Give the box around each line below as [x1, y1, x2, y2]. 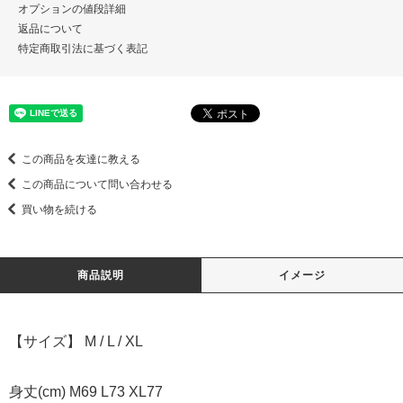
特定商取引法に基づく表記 [18, 41, 148, 55]
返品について [18, 22, 83, 35]
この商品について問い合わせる [22, 177, 173, 191]
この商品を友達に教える [22, 152, 140, 166]
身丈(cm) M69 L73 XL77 [9, 383, 163, 399]
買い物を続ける [22, 202, 97, 216]
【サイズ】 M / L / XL [9, 333, 143, 349]
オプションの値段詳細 [18, 2, 126, 15]
